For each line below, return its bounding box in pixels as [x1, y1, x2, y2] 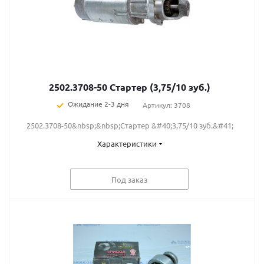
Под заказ [111, 174, 147, 184]
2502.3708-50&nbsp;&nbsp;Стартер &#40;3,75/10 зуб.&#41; [26, 120, 233, 130]
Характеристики [97, 138, 157, 148]
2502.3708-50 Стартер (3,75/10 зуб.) [110, 81, 210, 93]
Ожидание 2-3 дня [67, 99, 129, 108]
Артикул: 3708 [142, 100, 190, 110]
